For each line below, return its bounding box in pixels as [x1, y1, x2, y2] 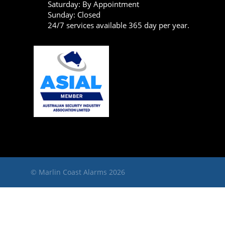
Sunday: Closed [47, 9, 100, 20]
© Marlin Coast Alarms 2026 [31, 167, 126, 177]
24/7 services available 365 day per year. [47, 20, 189, 30]
